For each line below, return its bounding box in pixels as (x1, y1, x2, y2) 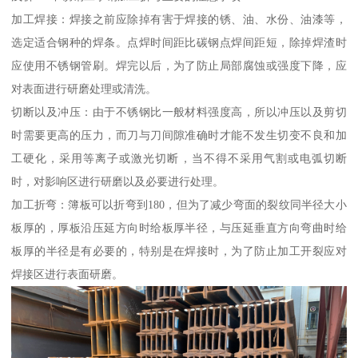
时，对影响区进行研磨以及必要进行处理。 (11, 174, 225, 188)
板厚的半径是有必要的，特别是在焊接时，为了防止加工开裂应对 (11, 244, 347, 257)
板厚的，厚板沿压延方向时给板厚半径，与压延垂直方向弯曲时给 (11, 221, 347, 234)
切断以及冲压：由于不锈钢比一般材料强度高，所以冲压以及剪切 (11, 105, 347, 118)
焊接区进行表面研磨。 (11, 267, 124, 280)
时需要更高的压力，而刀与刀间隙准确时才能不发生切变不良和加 (11, 128, 347, 141)
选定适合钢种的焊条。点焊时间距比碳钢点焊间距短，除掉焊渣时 (11, 35, 347, 49)
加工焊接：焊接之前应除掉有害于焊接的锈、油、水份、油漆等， (11, 12, 347, 26)
